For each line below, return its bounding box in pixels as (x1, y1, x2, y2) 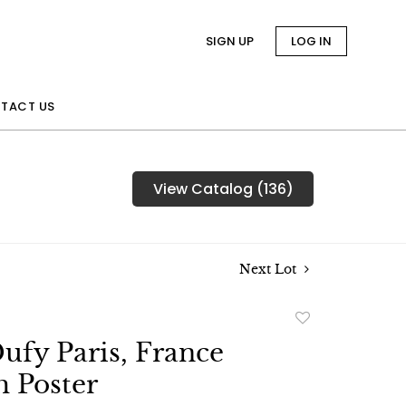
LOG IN (291, 33, 332, 50)
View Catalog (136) (152, 179, 294, 199)
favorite (292, 350, 350, 371)
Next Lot (239, 261, 300, 277)
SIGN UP (206, 33, 254, 50)
